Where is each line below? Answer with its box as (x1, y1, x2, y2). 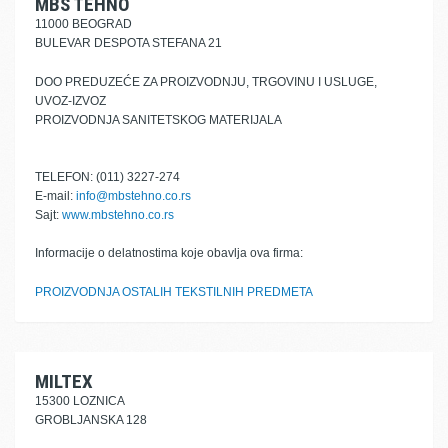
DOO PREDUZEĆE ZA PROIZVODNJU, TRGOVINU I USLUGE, (35, 75, 377, 89)
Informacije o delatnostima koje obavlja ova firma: (35, 246, 303, 260)
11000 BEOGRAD (35, 17, 132, 31)
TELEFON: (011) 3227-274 (35, 170, 180, 184)
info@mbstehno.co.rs (76, 189, 191, 203)
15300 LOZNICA (35, 394, 125, 408)
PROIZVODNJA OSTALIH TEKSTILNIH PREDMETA (35, 285, 313, 299)
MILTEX (35, 370, 93, 393)
